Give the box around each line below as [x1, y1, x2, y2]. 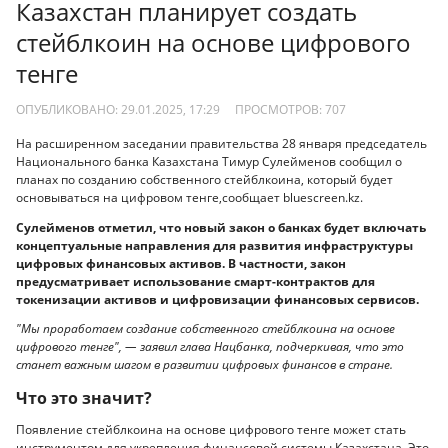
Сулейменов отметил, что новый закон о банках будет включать [16, 218, 426, 236]
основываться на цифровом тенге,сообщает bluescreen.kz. [16, 189, 363, 207]
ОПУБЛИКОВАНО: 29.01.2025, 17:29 [16, 100, 220, 118]
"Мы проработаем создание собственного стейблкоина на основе [16, 320, 395, 338]
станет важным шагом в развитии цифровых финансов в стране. [16, 356, 393, 374]
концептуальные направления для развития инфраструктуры [16, 236, 413, 254]
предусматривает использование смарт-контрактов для [16, 272, 375, 290]
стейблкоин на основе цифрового [16, 26, 411, 60]
